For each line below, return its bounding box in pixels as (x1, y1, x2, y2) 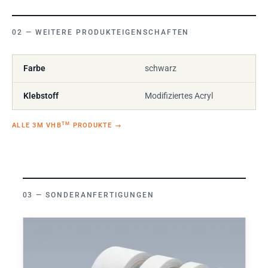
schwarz (145, 63, 176, 73)
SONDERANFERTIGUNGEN (45, 190, 154, 199)
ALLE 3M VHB (12, 121, 62, 129)
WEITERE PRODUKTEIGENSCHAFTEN (35, 28, 190, 36)
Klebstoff (23, 90, 59, 100)
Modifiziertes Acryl (145, 90, 213, 100)
